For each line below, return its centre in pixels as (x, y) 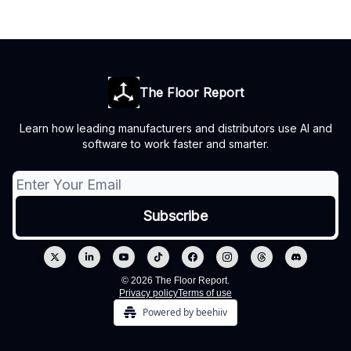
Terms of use (205, 293)
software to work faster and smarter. (175, 144)
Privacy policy (148, 293)
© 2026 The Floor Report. (175, 280)
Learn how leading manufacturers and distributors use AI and (175, 128)
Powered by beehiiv (185, 312)
